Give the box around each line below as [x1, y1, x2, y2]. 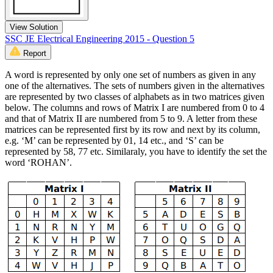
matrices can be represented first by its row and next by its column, [5, 124, 260, 135]
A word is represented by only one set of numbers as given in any [5, 69, 256, 80]
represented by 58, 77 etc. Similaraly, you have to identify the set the [5, 146, 267, 157]
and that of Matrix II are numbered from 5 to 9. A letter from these [5, 113, 257, 124]
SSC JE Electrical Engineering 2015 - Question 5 [5, 33, 194, 44]
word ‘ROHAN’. [5, 157, 72, 168]
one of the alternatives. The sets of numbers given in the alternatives [5, 80, 264, 91]
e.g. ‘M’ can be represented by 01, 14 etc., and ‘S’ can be [5, 135, 224, 146]
